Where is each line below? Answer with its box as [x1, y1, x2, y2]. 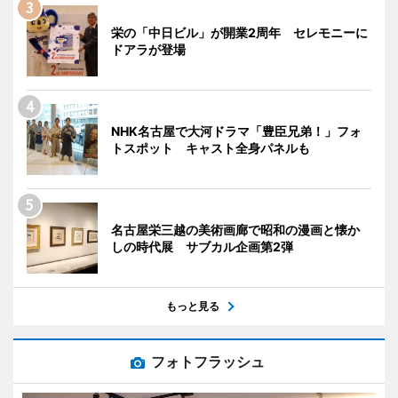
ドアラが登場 [111, 41, 186, 57]
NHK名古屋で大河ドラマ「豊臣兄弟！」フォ [111, 123, 362, 139]
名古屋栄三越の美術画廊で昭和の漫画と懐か [111, 221, 360, 237]
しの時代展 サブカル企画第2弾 [111, 238, 293, 254]
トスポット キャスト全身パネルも [111, 139, 310, 155]
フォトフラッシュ [151, 352, 265, 370]
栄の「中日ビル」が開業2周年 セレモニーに [111, 24, 368, 40]
